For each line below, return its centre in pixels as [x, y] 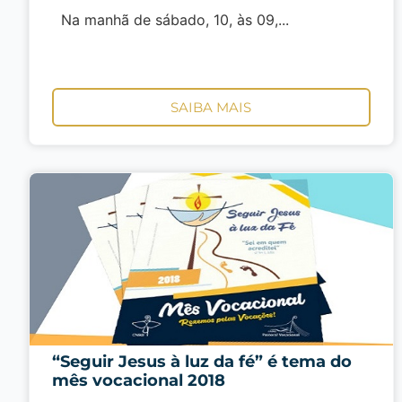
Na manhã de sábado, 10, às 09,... [170, 20]
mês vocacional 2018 [139, 380]
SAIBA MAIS [211, 107]
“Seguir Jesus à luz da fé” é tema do [202, 361]
